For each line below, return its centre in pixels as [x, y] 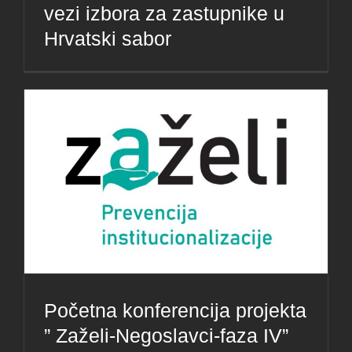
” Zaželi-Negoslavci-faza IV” [166, 336]
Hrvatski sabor [108, 39]
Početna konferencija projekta [175, 311]
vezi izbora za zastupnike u [164, 14]
